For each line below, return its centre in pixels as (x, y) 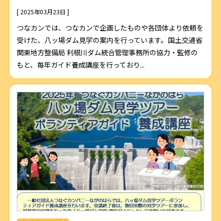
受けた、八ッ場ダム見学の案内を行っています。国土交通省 (109, 40)
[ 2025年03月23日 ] (43, 12)
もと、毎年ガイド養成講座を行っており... (80, 65)
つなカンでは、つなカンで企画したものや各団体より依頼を (110, 28)
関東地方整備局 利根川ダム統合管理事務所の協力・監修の (107, 53)
